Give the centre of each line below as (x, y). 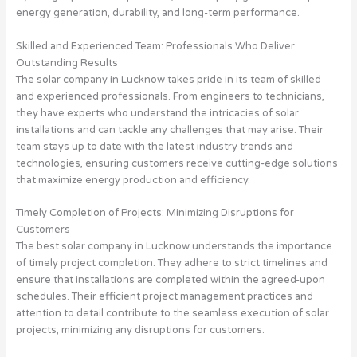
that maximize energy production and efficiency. (133, 180)
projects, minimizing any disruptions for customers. (140, 330)
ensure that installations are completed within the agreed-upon (170, 280)
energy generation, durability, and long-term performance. (157, 13)
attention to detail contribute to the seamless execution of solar (172, 314)
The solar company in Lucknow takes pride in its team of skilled (168, 79)
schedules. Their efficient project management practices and (164, 297)
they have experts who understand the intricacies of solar (157, 113)
